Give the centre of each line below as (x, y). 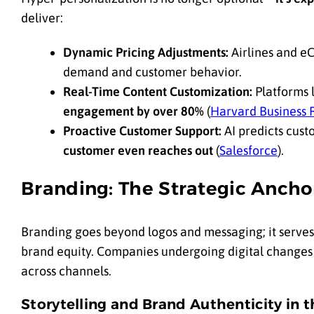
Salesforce (248, 151)
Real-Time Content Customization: (158, 92)
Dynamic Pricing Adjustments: (146, 53)
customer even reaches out (138, 151)
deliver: (42, 18)
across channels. (66, 271)
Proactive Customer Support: (142, 131)
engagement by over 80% (134, 111)
